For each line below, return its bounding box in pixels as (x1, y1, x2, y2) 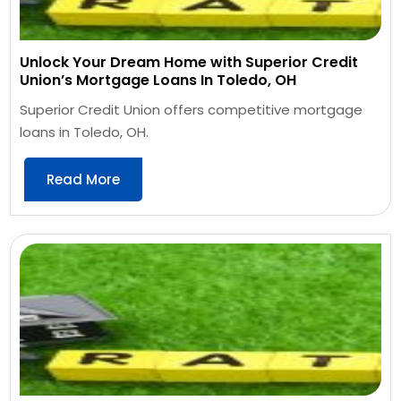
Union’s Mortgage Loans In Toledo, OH (20, 69, 297, 90)
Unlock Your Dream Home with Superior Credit (20, 51, 359, 73)
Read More (47, 169, 121, 189)
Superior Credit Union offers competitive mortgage (20, 99, 363, 119)
